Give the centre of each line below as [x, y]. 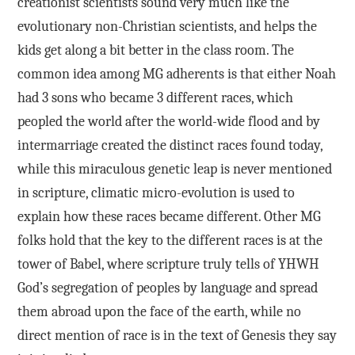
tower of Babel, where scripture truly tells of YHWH [168, 264]
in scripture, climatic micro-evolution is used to [156, 193]
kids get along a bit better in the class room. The [155, 50]
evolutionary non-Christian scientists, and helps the [167, 26]
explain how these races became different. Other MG [169, 216]
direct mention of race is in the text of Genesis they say [177, 335]
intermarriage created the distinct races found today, [170, 145]
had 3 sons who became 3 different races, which [155, 97]
